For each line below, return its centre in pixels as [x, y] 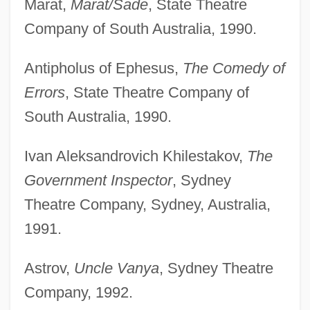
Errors [44, 92]
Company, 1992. [78, 292]
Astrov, [49, 268]
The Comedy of [234, 68]
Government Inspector [98, 180]
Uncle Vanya [116, 268]
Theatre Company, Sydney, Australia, [147, 204]
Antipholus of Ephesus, [103, 68]
